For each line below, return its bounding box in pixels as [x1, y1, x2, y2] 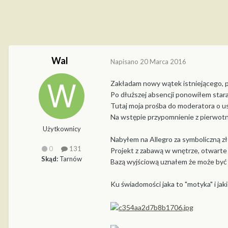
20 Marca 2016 [140, 57, 186, 66]
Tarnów [58, 154, 82, 163]
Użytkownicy [42, 125, 81, 133]
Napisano [110, 57, 140, 66]
